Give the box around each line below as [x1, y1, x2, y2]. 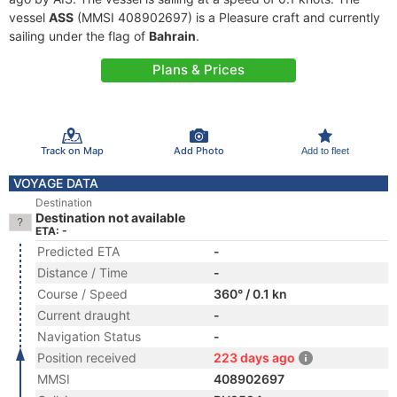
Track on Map [40, 144, 104, 157]
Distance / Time [37, 265, 128, 280]
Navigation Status [37, 329, 141, 344]
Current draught [37, 307, 130, 323]
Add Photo [173, 144, 224, 157]
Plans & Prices [152, 61, 245, 78]
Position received [37, 350, 136, 365]
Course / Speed [37, 286, 128, 301]
